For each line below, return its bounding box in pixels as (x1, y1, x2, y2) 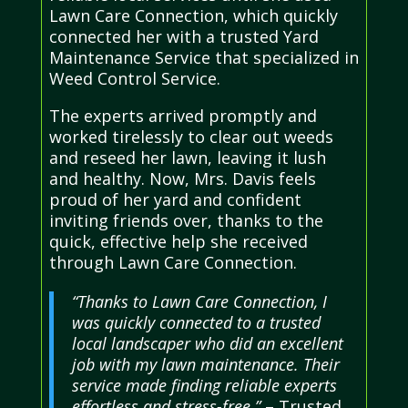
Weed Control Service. (48, 66, 220, 89)
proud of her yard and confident (48, 188, 301, 210)
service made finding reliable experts (71, 373, 337, 396)
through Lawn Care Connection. (48, 250, 297, 273)
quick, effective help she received (48, 229, 308, 252)
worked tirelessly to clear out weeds (48, 125, 333, 148)
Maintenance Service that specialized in (48, 46, 359, 68)
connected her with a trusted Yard (48, 25, 319, 47)
